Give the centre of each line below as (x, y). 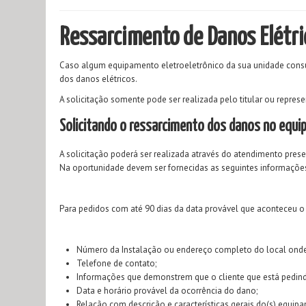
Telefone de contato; (116, 263)
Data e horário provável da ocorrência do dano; (167, 291)
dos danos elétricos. (98, 79)
